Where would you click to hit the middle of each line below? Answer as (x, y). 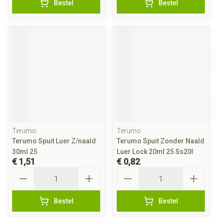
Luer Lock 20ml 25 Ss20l (155, 152)
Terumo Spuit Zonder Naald (161, 141)
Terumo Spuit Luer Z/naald (54, 141)
